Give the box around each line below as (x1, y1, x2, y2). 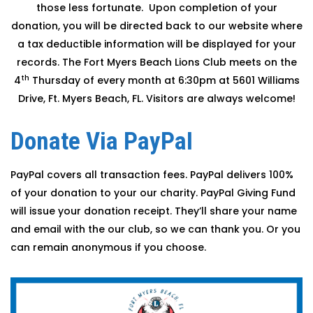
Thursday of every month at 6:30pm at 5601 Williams (29, 73, 300, 87)
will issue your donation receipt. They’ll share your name (10, 204, 297, 218)
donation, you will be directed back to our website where (10, 19, 303, 33)
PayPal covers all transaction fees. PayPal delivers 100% (10, 168, 293, 182)
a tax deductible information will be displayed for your (17, 37, 296, 51)
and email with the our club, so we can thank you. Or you (10, 222, 300, 236)
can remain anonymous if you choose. (10, 240, 206, 254)
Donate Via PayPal (10, 127, 193, 156)
